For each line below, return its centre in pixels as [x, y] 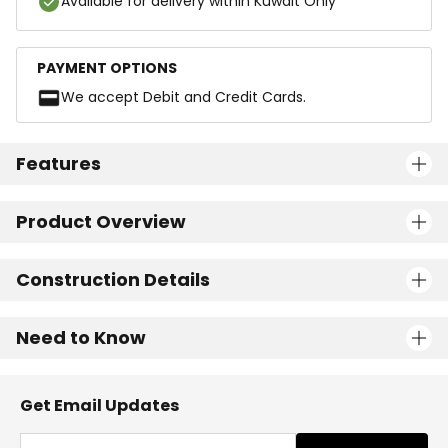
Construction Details [113, 279]
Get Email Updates [99, 405]
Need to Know [81, 337]
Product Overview [101, 221]
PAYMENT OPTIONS [107, 68]
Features [58, 163]
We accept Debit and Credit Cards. [183, 97]
